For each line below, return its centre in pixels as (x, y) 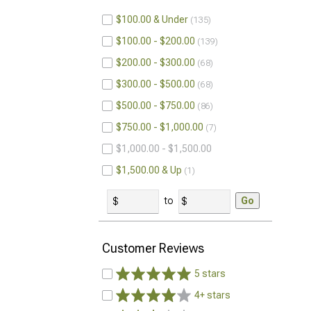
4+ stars (212, 295)
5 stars (210, 274)
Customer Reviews (153, 248)
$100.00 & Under (152, 19)
